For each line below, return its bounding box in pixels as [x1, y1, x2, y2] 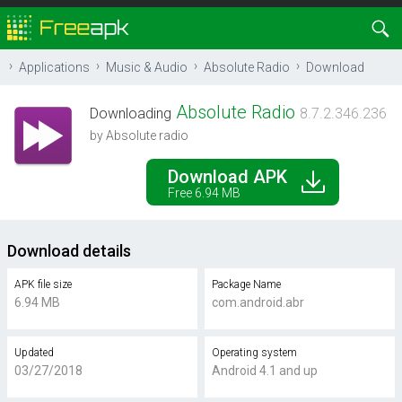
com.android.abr [212, 295, 304, 310]
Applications [19, 60, 90, 74]
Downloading [90, 105, 171, 122]
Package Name [212, 278, 281, 291]
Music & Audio [106, 60, 188, 74]
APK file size [13, 278, 72, 291]
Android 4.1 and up [212, 363, 318, 378]
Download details [7, 241, 131, 260]
